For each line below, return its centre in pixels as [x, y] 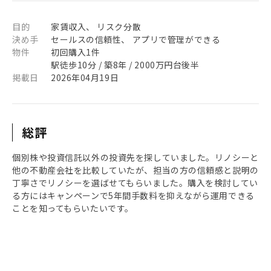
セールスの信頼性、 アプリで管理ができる [136, 39]
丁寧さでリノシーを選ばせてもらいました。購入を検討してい [135, 183]
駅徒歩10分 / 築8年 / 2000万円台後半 [125, 65]
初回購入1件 [76, 52]
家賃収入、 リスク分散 [96, 27]
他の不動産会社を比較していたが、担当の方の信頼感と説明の [135, 170]
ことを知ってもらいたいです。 [73, 208]
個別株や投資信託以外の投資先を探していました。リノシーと [135, 157]
